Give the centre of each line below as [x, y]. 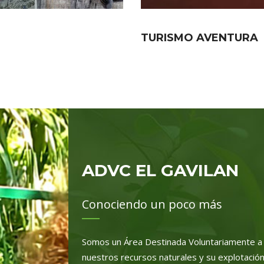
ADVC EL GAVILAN [160, 171]
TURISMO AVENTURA [199, 38]
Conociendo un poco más [152, 204]
